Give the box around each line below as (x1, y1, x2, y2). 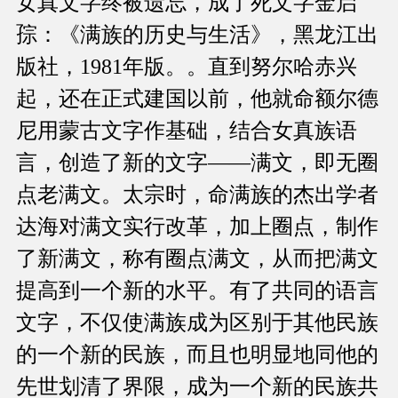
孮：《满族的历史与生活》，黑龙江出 (16, 23, 378, 47)
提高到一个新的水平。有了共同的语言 (16, 279, 378, 303)
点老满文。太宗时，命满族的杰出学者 (16, 183, 378, 207)
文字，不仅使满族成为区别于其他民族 (16, 311, 378, 335)
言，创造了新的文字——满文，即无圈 (16, 151, 378, 175)
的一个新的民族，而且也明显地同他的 (16, 343, 378, 367)
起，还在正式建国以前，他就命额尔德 (16, 87, 378, 111)
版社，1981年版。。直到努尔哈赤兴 (16, 55, 357, 79)
